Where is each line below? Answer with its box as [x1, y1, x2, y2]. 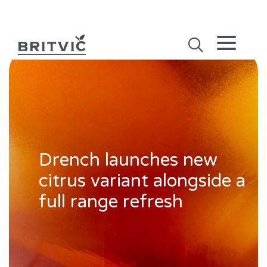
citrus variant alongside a [39, 170, 246, 192]
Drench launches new [39, 149, 218, 171]
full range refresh [39, 191, 183, 213]
